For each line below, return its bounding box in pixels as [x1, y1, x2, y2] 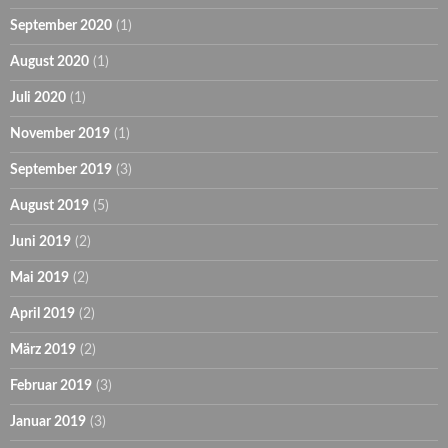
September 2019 [10, 163, 112, 178]
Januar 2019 [10, 415, 86, 430]
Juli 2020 [10, 91, 66, 106]
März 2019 [10, 343, 76, 358]
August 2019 [10, 199, 89, 214]
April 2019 [10, 307, 75, 322]
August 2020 [10, 55, 89, 70]
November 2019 [10, 127, 110, 142]
